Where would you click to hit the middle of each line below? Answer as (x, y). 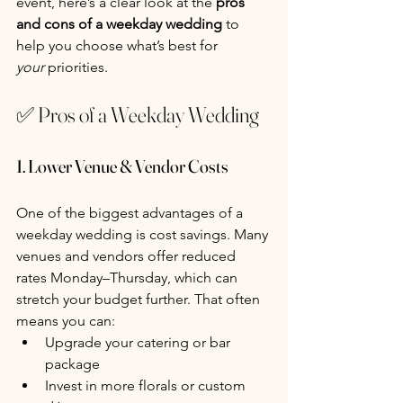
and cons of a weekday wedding (119, 23)
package (72, 363)
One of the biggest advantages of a (131, 212)
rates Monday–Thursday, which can (129, 277)
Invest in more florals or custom (147, 385)
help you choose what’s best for (119, 45)
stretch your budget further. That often (140, 299)
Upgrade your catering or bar (139, 342)
